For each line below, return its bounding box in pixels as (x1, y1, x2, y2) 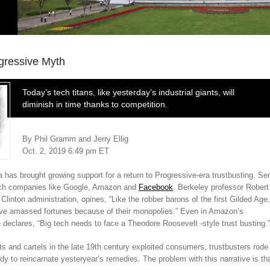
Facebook (139, 182, 173, 192)
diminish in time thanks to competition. (22, 99, 168, 109)
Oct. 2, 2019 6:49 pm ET (22, 146, 109, 155)
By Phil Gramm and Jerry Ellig (22, 134, 128, 143)
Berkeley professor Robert (175, 182, 269, 192)
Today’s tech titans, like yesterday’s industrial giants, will (22, 87, 234, 97)
